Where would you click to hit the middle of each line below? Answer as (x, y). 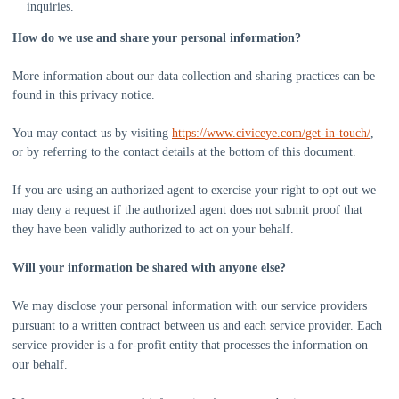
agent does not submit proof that (279, 210)
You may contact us (64, 133)
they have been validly (71, 229)
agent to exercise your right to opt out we (270, 190)
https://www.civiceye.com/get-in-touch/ (271, 133)
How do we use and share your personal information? (157, 38)
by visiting (143, 133)
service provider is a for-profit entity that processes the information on (190, 345)
